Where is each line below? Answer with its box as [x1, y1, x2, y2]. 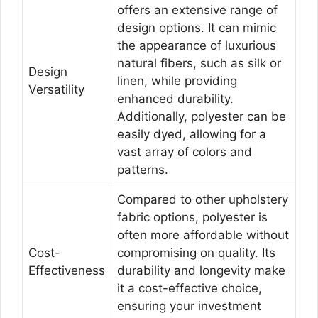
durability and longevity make [117, 263, 285, 278]
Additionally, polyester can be [117, 109, 286, 124]
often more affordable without [117, 227, 289, 242]
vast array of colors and [117, 144, 252, 159]
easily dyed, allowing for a [117, 126, 266, 141]
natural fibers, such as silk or [117, 55, 281, 70]
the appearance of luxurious [117, 38, 276, 53]
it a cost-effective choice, [117, 280, 262, 295]
